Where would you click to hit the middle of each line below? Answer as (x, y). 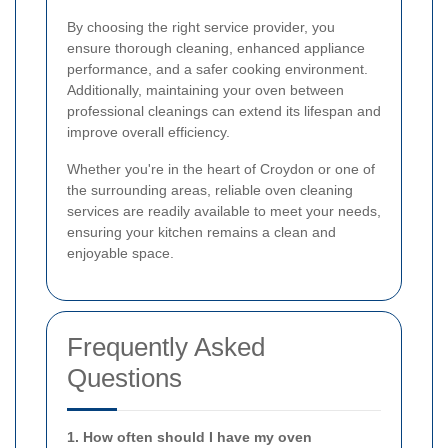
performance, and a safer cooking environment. (217, 68)
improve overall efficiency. (148, 131)
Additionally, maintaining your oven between (205, 89)
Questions (124, 377)
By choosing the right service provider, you (201, 26)
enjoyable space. (120, 252)
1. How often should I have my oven (189, 436)
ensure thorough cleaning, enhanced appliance (216, 47)
